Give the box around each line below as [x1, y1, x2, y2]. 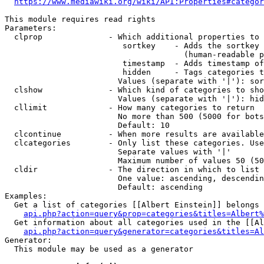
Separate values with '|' [5, 147, 231, 156]
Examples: [5, 192, 47, 200]
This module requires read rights [5, 15, 156, 24]
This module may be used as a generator [5, 245, 193, 253]
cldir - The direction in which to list [5, 165, 259, 174]
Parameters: [5, 24, 57, 32]
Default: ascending [5, 183, 203, 192]
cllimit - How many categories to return [5, 103, 255, 112]
